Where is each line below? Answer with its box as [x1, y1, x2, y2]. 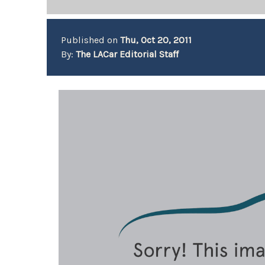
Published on [61, 34, 121, 46]
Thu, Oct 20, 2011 [120, 34, 192, 46]
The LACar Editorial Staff [76, 49, 179, 60]
